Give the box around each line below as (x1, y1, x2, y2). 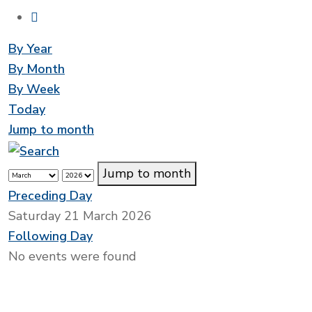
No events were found (8, 247, 136, 265)
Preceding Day (8, 187, 92, 204)
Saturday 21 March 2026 (8, 207, 152, 224)
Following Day (8, 227, 93, 244)
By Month (8, 61, 65, 78)
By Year (8, 40, 52, 58)
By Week (8, 81, 60, 98)
